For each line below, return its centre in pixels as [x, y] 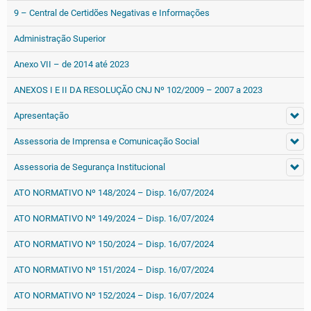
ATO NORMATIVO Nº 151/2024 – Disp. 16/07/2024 [114, 270]
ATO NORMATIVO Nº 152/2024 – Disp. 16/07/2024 [114, 295]
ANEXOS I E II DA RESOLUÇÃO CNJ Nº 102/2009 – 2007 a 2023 [138, 90]
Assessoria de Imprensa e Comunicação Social [107, 141]
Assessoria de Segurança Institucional [90, 167]
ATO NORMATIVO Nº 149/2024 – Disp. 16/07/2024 [114, 218]
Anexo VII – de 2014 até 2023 [72, 64]
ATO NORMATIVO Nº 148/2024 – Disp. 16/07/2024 [114, 193]
